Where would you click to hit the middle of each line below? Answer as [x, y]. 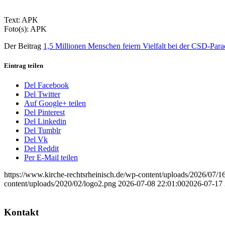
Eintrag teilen [24, 65]
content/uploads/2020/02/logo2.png [60, 184]
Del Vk [36, 140]
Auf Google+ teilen [55, 103]
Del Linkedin [45, 122]
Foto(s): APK [25, 29]
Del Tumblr [42, 131]
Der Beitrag [24, 46]
